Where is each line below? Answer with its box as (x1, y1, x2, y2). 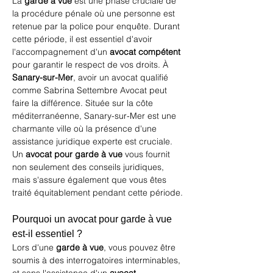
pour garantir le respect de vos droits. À (12, 59, 171, 70)
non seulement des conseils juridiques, (12, 161, 166, 172)
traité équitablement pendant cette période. (12, 187, 183, 198)
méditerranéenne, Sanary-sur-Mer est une (12, 110, 179, 121)
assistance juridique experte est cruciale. (12, 136, 175, 147)
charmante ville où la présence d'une (12, 123, 159, 134)
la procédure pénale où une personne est (12, 8, 177, 19)
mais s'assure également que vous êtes (12, 174, 169, 185)
